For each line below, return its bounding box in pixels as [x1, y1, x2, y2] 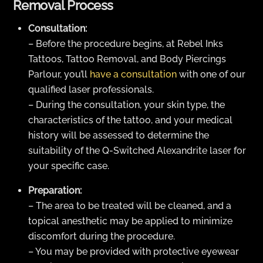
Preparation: [28, 184, 82, 196]
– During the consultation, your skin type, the [28, 99, 225, 110]
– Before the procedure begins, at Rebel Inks [28, 38, 223, 49]
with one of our [177, 68, 245, 80]
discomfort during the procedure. [28, 230, 175, 242]
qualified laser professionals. [28, 83, 154, 95]
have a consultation [90, 68, 177, 80]
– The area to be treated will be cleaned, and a [28, 200, 231, 211]
